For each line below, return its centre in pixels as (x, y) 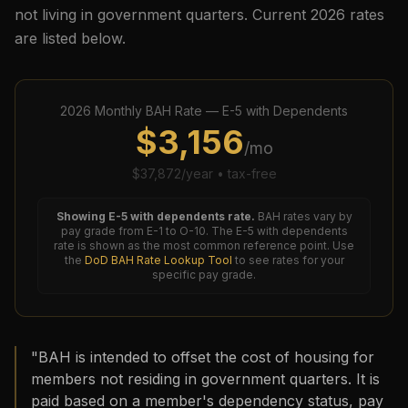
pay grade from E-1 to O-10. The (148, 231)
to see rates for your (289, 260)
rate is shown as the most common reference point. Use (204, 245)
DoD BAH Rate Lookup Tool (158, 260)
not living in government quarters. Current (163, 15)
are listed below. (70, 38)
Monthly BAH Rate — (157, 111)
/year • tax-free (229, 173)
